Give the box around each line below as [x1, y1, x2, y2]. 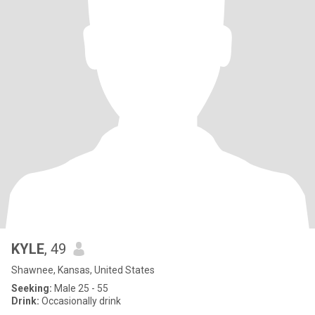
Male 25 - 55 [52, 283, 108, 294]
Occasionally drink [39, 295, 121, 307]
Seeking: [11, 283, 52, 294]
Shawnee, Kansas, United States [11, 264, 155, 276]
